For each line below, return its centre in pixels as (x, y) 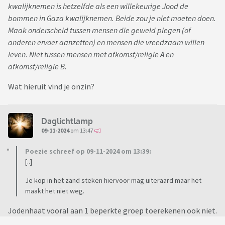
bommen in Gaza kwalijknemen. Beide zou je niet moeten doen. (112, 18)
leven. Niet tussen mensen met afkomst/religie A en (91, 54)
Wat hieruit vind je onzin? (51, 87)
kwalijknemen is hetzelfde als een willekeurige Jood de (98, 6)
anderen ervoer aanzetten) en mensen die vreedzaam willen (106, 42)
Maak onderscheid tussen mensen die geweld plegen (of (99, 30)
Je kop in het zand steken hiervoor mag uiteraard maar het (113, 181)
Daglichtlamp (67, 121)
